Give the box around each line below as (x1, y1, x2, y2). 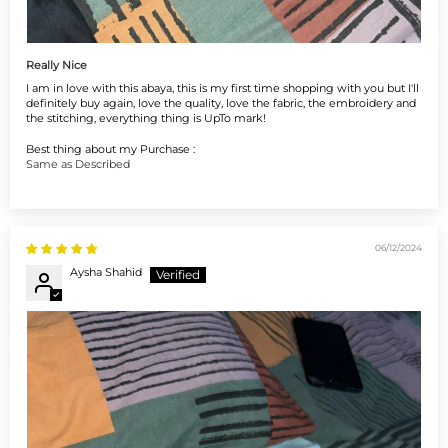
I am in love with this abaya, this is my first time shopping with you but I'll (26, 81, 419, 96)
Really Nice (26, 58, 87, 73)
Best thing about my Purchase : (26, 142, 195, 157)
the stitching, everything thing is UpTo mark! (26, 111, 266, 126)
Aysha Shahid (70, 264, 142, 279)
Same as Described (26, 157, 130, 172)
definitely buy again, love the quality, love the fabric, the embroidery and (26, 96, 416, 111)
